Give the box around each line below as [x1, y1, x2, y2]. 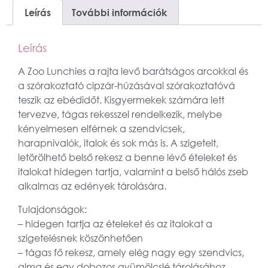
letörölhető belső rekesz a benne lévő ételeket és [18, 151, 237, 164]
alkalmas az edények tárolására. [18, 180, 166, 193]
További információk [71, 6, 167, 19]
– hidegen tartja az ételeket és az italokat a [18, 217, 212, 230]
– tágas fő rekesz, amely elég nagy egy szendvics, [18, 246, 244, 258]
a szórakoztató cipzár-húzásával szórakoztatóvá [18, 80, 235, 92]
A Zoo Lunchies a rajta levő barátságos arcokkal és [18, 65, 248, 78]
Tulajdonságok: [18, 203, 87, 215]
